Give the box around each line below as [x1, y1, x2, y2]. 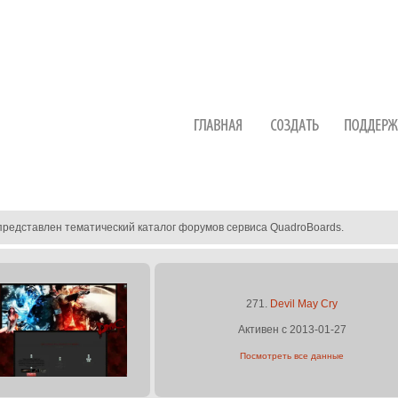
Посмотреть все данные [240, 351, 344, 361]
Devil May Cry [270, 298, 338, 310]
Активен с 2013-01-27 [237, 323, 346, 336]
